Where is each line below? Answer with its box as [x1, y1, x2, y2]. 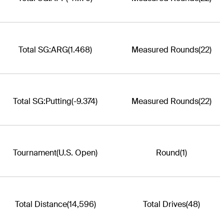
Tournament [13, 147, 56, 158]
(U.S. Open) [56, 147, 97, 158]
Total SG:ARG [18, 44, 68, 55]
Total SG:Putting [13, 95, 71, 106]
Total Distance [14, 198, 67, 209]
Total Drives [142, 198, 186, 209]
